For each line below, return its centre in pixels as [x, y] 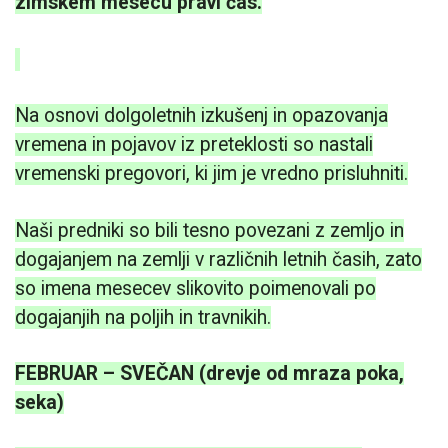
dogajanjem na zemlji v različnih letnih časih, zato [218, 259]
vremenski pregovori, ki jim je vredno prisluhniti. [211, 174]
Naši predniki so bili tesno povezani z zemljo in [209, 230]
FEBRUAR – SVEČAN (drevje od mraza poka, [209, 373]
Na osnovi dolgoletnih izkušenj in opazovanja [201, 116]
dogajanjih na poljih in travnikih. [143, 317]
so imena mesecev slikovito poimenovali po [195, 288]
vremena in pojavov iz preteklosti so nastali [194, 145]
